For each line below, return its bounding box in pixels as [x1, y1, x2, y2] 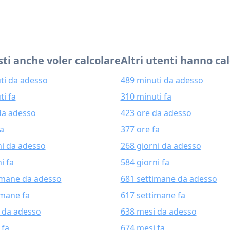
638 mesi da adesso [120, 206, 197, 217]
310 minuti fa [120, 91, 171, 102]
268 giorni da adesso [120, 140, 201, 151]
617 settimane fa [120, 189, 185, 201]
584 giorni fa [120, 157, 169, 168]
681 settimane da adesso [120, 173, 217, 184]
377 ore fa [120, 124, 160, 135]
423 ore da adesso [120, 107, 191, 119]
